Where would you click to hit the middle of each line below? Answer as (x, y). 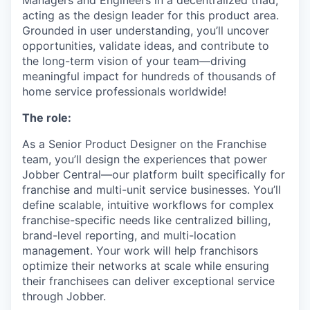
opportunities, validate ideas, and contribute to (146, 46)
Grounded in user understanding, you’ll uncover (146, 31)
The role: (47, 118)
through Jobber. (64, 297)
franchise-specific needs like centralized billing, (146, 220)
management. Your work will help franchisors (140, 251)
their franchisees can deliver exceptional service (148, 281)
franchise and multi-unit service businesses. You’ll (152, 190)
